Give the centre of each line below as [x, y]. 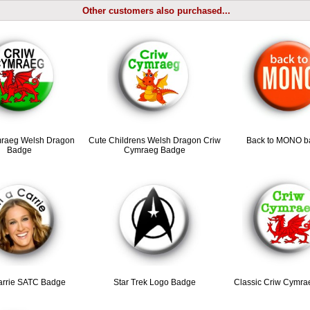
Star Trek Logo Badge [154, 283]
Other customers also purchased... [157, 10]
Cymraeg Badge [154, 150]
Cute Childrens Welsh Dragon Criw [154, 140]
